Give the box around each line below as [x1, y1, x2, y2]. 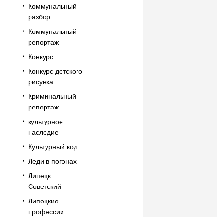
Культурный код [28, 143, 77, 151]
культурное [28, 118, 63, 125]
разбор [28, 13, 50, 21]
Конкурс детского [28, 67, 82, 75]
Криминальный [28, 93, 76, 100]
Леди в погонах [28, 157, 77, 165]
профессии [28, 208, 64, 216]
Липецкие [28, 197, 59, 205]
